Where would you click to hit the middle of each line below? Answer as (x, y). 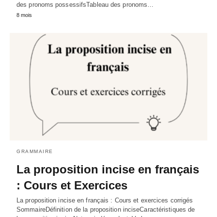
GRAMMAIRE (35, 151)
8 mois (24, 15)
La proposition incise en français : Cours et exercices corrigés (105, 200)
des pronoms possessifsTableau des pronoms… (85, 5)
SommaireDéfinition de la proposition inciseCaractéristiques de (106, 209)
